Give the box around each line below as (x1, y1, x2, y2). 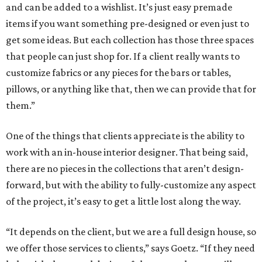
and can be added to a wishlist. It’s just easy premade (6, 1, 232, 13)
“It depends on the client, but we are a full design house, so (6, 226, 256, 238)
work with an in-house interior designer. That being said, (6, 146, 248, 158)
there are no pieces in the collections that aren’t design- (6, 163, 244, 175)
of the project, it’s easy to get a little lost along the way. (6, 195, 241, 208)
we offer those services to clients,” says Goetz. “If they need (6, 242, 255, 254)
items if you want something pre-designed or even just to (6, 18, 249, 30)
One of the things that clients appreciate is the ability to (6, 130, 244, 142)
